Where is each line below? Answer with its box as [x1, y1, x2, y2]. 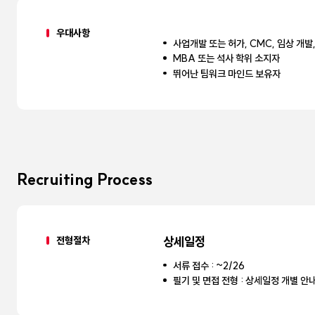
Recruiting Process [17, 169, 153, 189]
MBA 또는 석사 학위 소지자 [173, 52, 281, 65]
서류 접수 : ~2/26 [173, 259, 245, 272]
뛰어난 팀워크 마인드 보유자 [173, 67, 281, 80]
